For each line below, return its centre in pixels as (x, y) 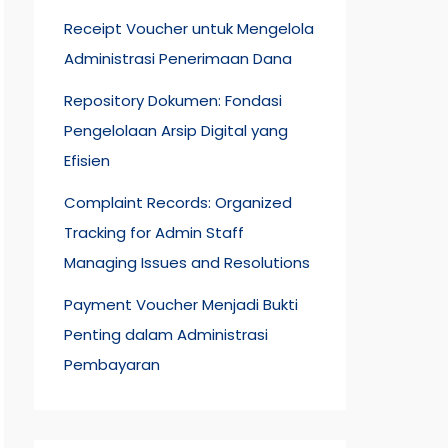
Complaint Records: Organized (178, 202)
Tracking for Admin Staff (154, 232)
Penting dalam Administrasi (166, 334)
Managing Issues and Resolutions (187, 262)
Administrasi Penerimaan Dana (178, 58)
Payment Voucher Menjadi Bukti (181, 304)
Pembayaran (112, 364)
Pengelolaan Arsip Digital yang (176, 130)
